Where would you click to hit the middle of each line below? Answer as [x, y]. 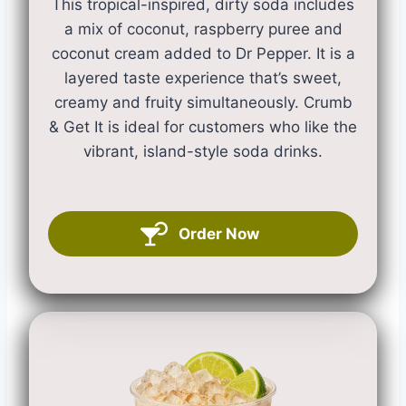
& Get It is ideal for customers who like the [203, 127]
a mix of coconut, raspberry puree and [203, 29]
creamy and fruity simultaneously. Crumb [203, 102]
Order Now [218, 233]
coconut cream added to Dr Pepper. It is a [203, 53]
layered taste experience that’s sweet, [203, 78]
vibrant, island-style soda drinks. [203, 151]
